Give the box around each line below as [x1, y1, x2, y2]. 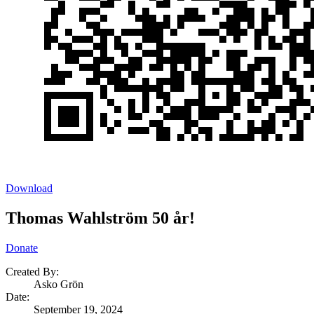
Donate [6, 242, 38, 254]
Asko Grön [34, 278, 83, 291]
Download [6, 182, 53, 195]
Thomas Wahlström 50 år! [6, 209, 195, 228]
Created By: [6, 266, 59, 278]
